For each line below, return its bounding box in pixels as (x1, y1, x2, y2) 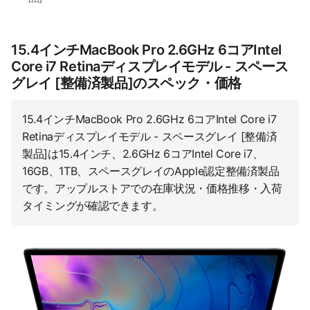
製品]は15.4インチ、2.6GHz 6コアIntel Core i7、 (22, 146, 264, 161)
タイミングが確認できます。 (22, 198, 163, 212)
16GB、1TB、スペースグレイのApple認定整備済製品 (22, 163, 280, 178)
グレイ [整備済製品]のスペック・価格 (11, 74, 241, 91)
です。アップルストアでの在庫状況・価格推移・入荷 (22, 181, 282, 195)
